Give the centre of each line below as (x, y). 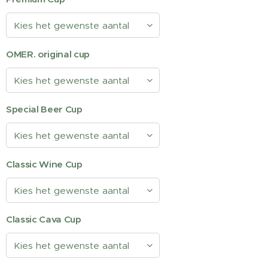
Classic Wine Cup (44, 164)
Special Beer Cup (44, 109)
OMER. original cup (48, 54)
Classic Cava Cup (44, 219)
